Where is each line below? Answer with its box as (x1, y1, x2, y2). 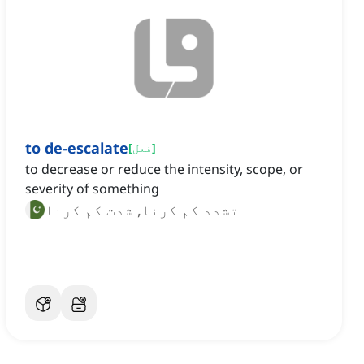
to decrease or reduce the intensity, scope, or (25, 160, 303, 179)
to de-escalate (25, 138, 128, 158)
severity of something (25, 180, 159, 198)
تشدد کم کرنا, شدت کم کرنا (45, 200, 239, 220)
